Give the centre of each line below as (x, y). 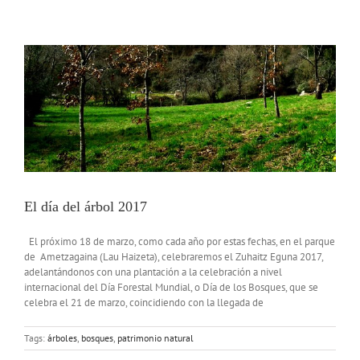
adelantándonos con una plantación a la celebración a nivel (153, 272)
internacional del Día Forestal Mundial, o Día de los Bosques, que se (171, 287)
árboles (62, 337)
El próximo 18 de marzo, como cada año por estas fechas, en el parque (180, 241)
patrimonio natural (155, 337)
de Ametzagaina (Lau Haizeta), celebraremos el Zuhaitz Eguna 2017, (174, 256)
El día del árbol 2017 (86, 206)
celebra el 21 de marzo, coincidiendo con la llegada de (144, 302)
